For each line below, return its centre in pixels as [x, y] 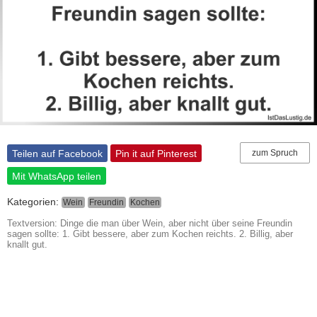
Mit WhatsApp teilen [57, 176]
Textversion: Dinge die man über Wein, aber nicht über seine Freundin [150, 224]
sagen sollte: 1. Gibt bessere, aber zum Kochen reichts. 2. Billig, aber [150, 234]
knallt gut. [27, 245]
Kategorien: [34, 202]
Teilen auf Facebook [57, 153]
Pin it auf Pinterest [156, 153]
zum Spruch [275, 153]
